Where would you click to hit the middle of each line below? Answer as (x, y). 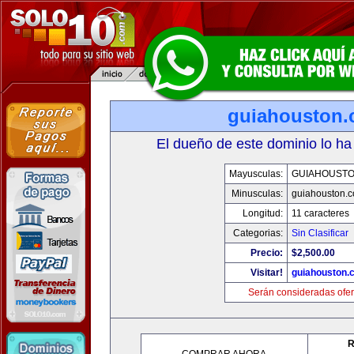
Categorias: (258, 233)
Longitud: (262, 213)
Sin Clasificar (320, 233)
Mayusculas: (256, 174)
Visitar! (266, 273)
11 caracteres (320, 213)
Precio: (266, 253)
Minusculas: (257, 194)
